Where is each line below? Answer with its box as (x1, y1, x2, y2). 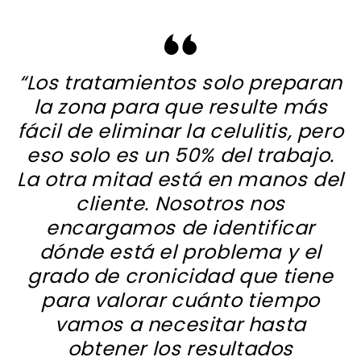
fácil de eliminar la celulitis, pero (17, 118, 344, 145)
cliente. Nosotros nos (76, 190, 285, 218)
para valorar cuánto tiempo (41, 287, 320, 314)
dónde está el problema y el (39, 239, 322, 266)
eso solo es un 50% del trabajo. (27, 142, 334, 169)
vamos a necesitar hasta (55, 311, 306, 338)
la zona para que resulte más (33, 93, 328, 121)
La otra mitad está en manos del (17, 166, 344, 193)
